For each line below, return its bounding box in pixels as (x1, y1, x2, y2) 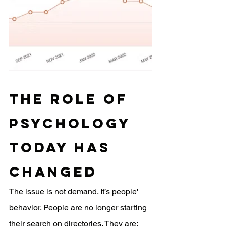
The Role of (9, 90, 134, 107)
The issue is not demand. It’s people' (9, 187, 140, 196)
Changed (9, 163, 97, 180)
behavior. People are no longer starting (9, 203, 149, 212)
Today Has (9, 139, 117, 156)
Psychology (9, 115, 137, 132)
